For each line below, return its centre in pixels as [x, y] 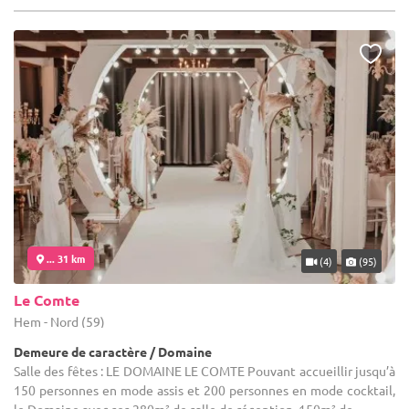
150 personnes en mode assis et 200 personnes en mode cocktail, [204, 390]
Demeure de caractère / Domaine [113, 352]
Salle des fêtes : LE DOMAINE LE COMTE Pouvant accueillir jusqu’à [204, 371]
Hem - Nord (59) [59, 322]
